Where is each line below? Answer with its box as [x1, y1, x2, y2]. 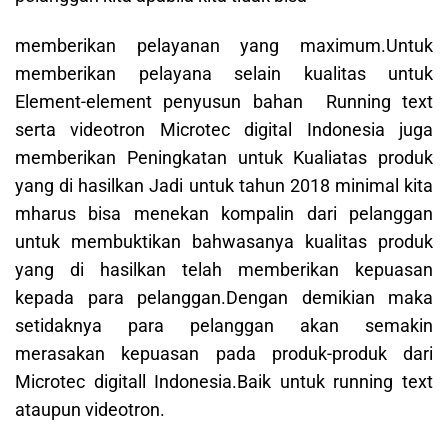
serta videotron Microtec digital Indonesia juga [15, 119, 433, 141]
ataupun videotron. [15, 399, 165, 421]
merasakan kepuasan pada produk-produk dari [15, 343, 433, 365]
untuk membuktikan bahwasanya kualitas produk [15, 231, 433, 253]
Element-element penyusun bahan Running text [15, 91, 433, 113]
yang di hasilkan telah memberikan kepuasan [15, 259, 433, 281]
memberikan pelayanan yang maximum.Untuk [15, 35, 433, 57]
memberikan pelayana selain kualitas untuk [15, 63, 433, 85]
